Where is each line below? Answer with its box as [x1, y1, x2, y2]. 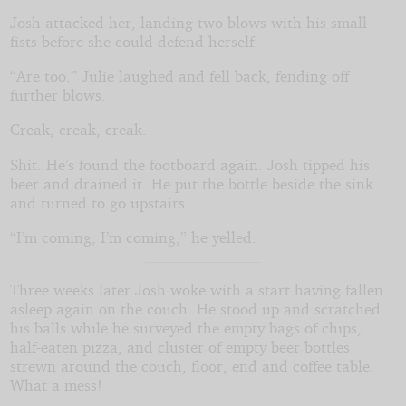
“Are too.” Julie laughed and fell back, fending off [9, 66, 349, 86]
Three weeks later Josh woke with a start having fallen [9, 279, 383, 299]
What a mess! [9, 374, 102, 394]
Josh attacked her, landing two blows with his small [9, 12, 367, 32]
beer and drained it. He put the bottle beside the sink [9, 173, 373, 193]
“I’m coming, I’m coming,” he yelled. [9, 227, 256, 247]
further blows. [9, 85, 106, 105]
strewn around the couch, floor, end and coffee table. [9, 355, 374, 375]
